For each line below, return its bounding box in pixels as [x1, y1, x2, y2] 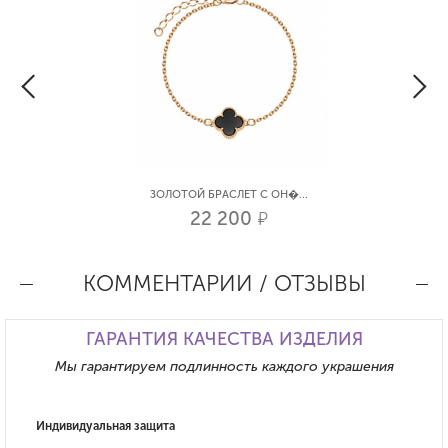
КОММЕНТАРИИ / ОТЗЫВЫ [82, 270, 366, 298]
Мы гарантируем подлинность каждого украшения [54, 358, 394, 376]
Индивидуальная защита [36, 419, 175, 434]
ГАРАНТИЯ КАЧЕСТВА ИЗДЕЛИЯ [85, 328, 363, 351]
